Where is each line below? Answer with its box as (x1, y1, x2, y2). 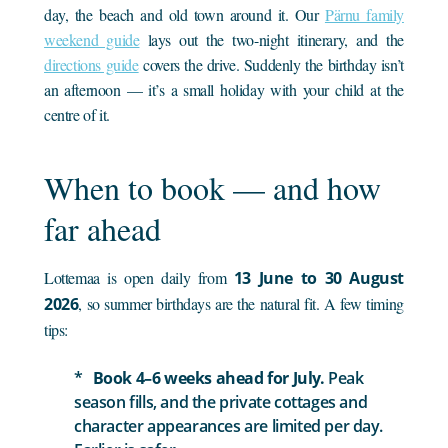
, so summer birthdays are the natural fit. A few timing (78, 292, 404, 314)
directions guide (44, 53, 139, 75)
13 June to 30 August (233, 266, 404, 289)
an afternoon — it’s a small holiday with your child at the (44, 78, 404, 100)
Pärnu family (324, 3, 404, 25)
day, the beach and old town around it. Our (44, 3, 325, 25)
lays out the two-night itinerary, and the (139, 28, 404, 50)
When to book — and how (44, 165, 382, 209)
